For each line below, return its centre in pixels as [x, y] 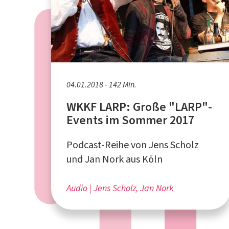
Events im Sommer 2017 [130, 120]
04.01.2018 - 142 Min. [101, 84]
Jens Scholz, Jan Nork [134, 188]
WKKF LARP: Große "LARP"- [139, 107]
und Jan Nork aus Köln [114, 159]
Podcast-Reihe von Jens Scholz [133, 145]
